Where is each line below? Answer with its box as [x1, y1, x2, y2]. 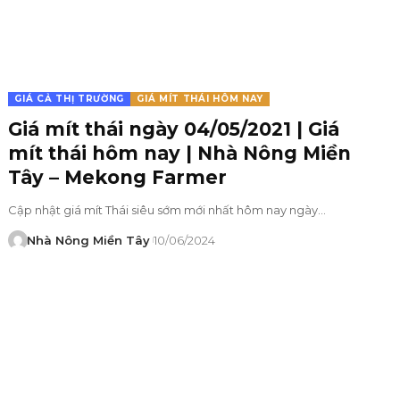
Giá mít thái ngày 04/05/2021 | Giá [8, 117, 340, 140]
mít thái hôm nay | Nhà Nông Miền [8, 141, 352, 164]
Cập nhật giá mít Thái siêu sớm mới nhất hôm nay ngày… [8, 202, 327, 217]
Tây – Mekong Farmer [8, 165, 228, 188]
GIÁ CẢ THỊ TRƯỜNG [14, 92, 125, 104]
